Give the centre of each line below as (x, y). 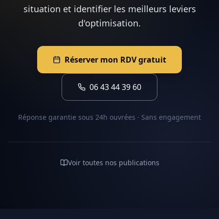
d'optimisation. (109, 23)
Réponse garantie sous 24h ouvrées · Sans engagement (109, 117)
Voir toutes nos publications (113, 163)
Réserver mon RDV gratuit (115, 60)
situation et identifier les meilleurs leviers (109, 9)
